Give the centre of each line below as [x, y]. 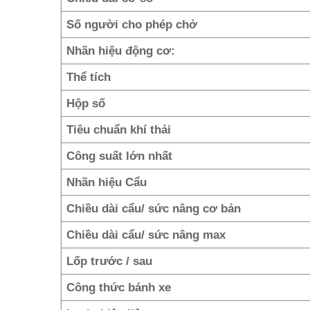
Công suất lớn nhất [120, 155]
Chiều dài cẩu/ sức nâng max [146, 234]
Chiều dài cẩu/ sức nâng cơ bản [156, 208]
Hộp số [86, 103]
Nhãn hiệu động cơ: [121, 50]
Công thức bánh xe [119, 287]
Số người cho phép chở [132, 24]
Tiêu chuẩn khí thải [119, 129]
